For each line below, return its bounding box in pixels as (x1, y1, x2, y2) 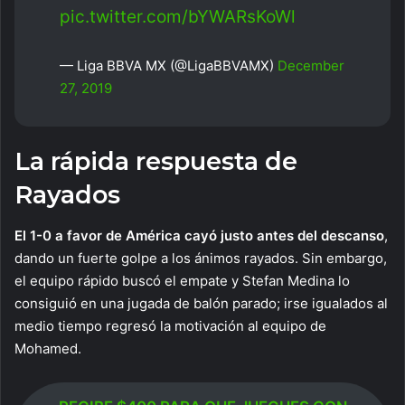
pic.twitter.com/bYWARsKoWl (60, 6, 296, 28)
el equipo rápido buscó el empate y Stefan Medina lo (14, 271, 350, 289)
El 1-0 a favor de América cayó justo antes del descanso (14, 226, 384, 244)
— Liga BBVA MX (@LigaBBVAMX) (60, 57, 278, 75)
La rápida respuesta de (14, 146, 297, 177)
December (278, 57, 344, 75)
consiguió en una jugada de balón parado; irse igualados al (14, 294, 388, 312)
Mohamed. (14, 339, 85, 357)
